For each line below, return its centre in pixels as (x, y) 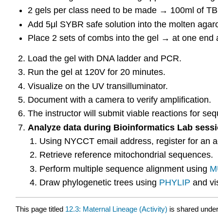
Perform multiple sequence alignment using (125, 169)
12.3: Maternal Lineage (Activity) (116, 209)
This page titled (40, 209)
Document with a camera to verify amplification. (119, 100)
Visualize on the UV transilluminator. (98, 86)
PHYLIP (175, 183)
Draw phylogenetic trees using (100, 183)
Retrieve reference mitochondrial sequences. (127, 155)
